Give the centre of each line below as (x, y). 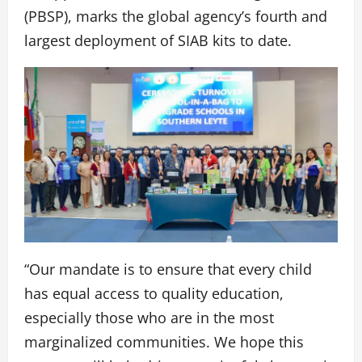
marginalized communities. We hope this (164, 342)
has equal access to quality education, (154, 294)
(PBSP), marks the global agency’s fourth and (176, 16)
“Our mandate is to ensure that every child (168, 269)
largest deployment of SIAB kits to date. (158, 40)
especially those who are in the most (149, 318)
